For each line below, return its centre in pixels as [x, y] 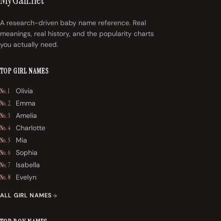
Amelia [26, 116]
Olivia [24, 91]
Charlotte [31, 128]
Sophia [27, 153]
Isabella [28, 165]
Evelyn [26, 177]
